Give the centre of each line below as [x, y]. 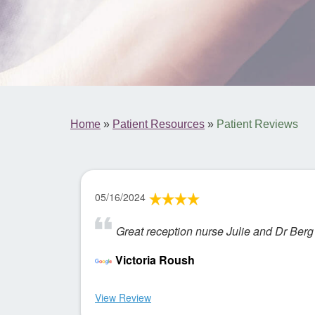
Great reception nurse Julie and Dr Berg [215, 231]
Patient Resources [159, 124]
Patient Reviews [257, 124]
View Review [123, 297]
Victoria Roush [155, 260]
